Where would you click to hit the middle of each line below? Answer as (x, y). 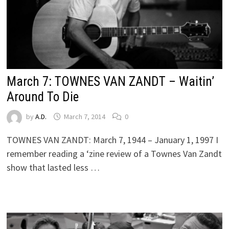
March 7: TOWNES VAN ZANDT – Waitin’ (110, 81)
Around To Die (42, 97)
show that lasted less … (53, 167)
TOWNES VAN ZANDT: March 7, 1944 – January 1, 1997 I (112, 140)
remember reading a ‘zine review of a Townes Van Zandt (114, 153)
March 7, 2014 (84, 117)
